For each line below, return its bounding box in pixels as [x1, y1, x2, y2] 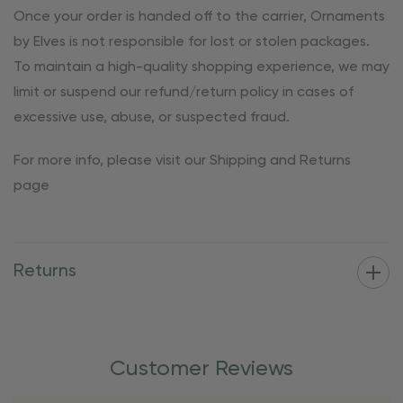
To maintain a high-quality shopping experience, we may [13, 60, 390, 76]
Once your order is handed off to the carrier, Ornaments [13, 10, 385, 25]
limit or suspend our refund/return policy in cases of [13, 85, 354, 101]
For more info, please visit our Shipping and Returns [13, 154, 351, 169]
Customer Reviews [110, 358, 293, 381]
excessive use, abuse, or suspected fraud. [13, 111, 290, 126]
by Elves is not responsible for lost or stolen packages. [13, 35, 370, 50]
